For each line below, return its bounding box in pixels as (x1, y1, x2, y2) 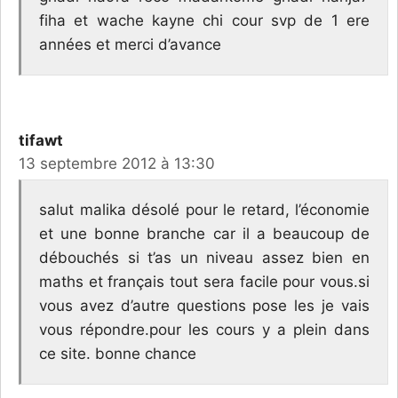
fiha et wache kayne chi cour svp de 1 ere (39, 11, 370, 29)
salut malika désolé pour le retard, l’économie (39, 201, 370, 219)
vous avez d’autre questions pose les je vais (39, 297, 370, 315)
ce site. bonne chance (39, 345, 196, 363)
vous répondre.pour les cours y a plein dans (39, 321, 370, 339)
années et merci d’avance (39, 35, 221, 53)
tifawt (19, 131, 63, 149)
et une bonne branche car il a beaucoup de (39, 225, 370, 243)
